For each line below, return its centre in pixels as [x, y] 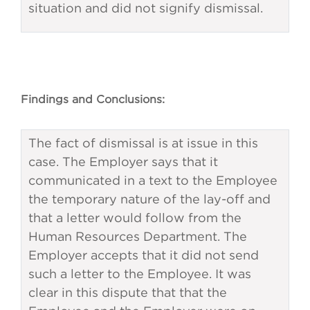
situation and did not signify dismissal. [154, 8]
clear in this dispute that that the [128, 293]
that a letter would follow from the [135, 218]
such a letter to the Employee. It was [140, 274]
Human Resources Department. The [138, 237]
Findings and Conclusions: [93, 99]
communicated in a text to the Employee [153, 181]
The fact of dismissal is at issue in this [143, 143]
